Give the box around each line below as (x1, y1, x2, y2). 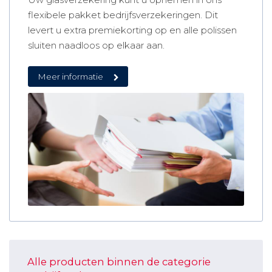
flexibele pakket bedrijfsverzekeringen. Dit (28, 8, 218, 21)
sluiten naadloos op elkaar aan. (28, 39, 165, 51)
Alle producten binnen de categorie (27, 255, 211, 268)
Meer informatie (38, 71, 103, 81)
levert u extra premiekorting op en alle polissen (28, 24, 237, 36)
